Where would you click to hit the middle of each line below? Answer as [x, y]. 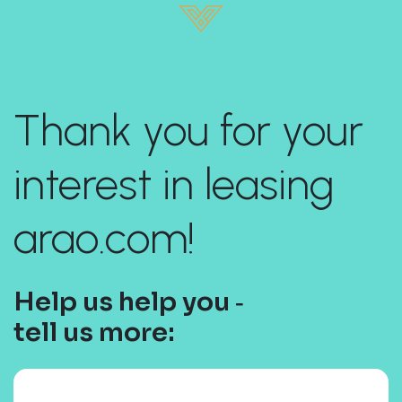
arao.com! [104, 238]
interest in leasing [174, 184]
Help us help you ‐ [129, 302]
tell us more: [94, 332]
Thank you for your [188, 131]
